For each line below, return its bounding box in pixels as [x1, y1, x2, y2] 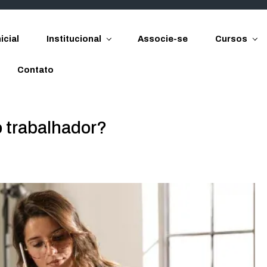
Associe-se [138, 34, 188, 44]
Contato [17, 65, 54, 74]
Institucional [46, 34, 101, 44]
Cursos [215, 34, 248, 44]
